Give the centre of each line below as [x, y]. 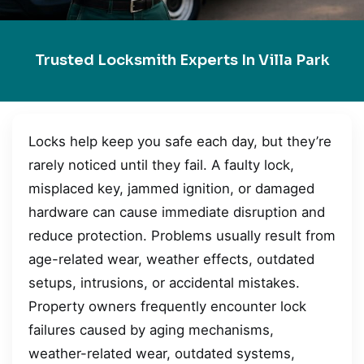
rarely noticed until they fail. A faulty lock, [161, 165]
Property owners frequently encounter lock [167, 306]
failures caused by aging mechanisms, [151, 329]
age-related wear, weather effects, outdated [171, 259]
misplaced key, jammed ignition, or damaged [171, 188]
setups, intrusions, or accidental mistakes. [164, 282]
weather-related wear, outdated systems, [162, 353]
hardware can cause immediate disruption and [177, 212]
